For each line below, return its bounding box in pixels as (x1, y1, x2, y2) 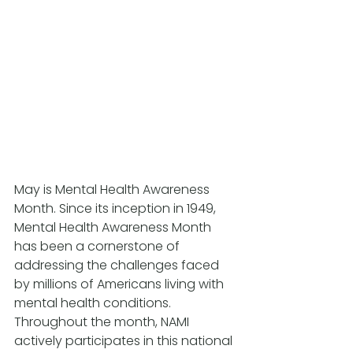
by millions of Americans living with (14, 275, 227, 294)
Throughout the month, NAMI (14, 313, 192, 332)
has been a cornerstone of (14, 237, 183, 256)
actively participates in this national (14, 332, 236, 351)
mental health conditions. (14, 294, 174, 313)
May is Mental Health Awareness (14, 180, 213, 199)
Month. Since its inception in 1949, (14, 199, 219, 218)
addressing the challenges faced (14, 256, 222, 275)
